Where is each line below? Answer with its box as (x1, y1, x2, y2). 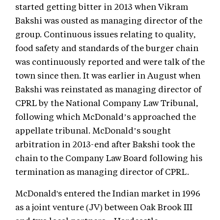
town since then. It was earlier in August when (15, 70, 200, 81)
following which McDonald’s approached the (15, 111, 196, 122)
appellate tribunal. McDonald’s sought (15, 125, 171, 136)
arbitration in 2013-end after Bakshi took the (15, 138, 195, 150)
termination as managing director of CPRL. (15, 166, 189, 177)
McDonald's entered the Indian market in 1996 (15, 188, 200, 199)
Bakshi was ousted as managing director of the (15, 15, 202, 26)
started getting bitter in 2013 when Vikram (15, 1, 188, 12)
